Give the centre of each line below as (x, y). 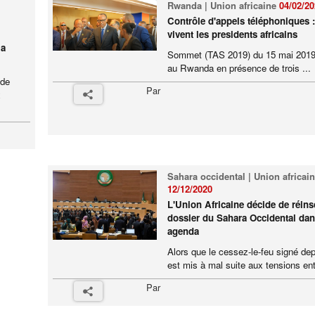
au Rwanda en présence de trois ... (239, 68)
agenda (183, 231)
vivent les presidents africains (232, 34)
